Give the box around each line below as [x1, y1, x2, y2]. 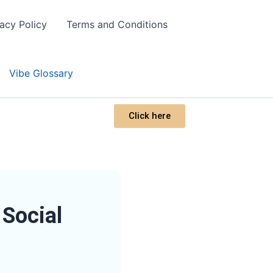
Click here [128, 110, 171, 121]
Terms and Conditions [66, 18, 168, 30]
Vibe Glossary [9, 67, 73, 79]
